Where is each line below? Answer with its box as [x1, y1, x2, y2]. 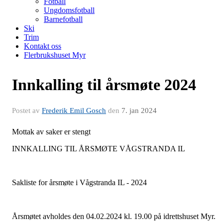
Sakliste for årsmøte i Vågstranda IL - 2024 [12, 178, 147, 187]
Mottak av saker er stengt [12, 127, 91, 136]
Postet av [12, 107, 42, 114]
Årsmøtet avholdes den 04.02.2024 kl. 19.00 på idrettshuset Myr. [12, 212, 216, 221]
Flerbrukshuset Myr [24, 51, 86, 59]
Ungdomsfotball [44, 6, 95, 14]
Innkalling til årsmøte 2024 [12, 76, 196, 94]
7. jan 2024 [121, 107, 157, 114]
